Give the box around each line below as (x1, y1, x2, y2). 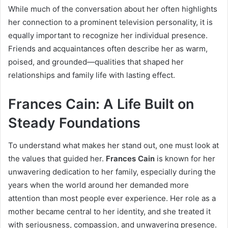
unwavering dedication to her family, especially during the (8, 167, 216, 177)
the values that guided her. (8, 154, 106, 163)
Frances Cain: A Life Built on (8, 95, 194, 112)
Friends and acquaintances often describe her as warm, (8, 43, 208, 53)
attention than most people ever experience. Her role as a (8, 193, 216, 203)
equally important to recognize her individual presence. (8, 30, 208, 40)
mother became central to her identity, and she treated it (8, 207, 211, 216)
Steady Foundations (8, 114, 140, 131)
